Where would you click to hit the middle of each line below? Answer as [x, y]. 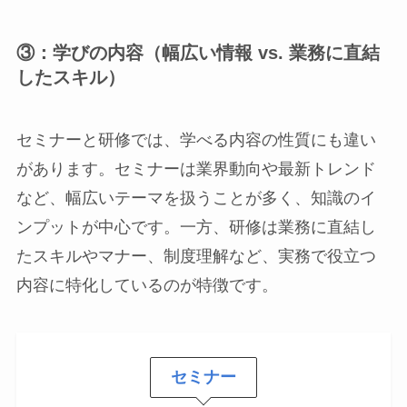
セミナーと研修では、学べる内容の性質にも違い [196, 140]
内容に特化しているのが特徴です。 [147, 286]
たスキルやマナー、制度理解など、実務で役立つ [196, 257]
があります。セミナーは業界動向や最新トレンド [196, 169]
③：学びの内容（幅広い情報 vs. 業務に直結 [198, 52]
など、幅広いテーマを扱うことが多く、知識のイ [196, 199]
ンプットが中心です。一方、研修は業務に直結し [196, 228]
